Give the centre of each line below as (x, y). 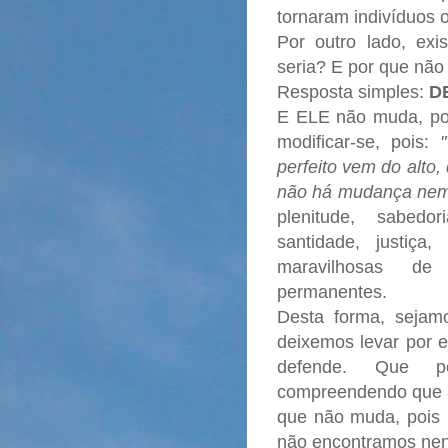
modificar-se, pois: (359, 142)
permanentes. (334, 292)
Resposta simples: (353, 92)
